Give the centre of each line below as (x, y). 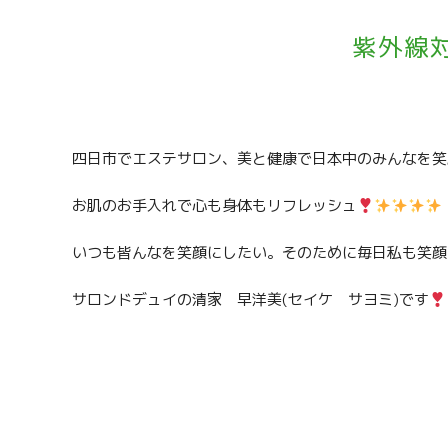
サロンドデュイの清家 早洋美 (177, 299)
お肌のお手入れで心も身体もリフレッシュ (214, 205)
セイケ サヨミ (340, 299)
